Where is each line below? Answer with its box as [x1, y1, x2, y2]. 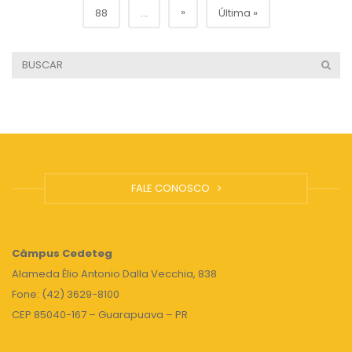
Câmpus [12, 246, 60, 261]
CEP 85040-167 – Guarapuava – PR [12, 307, 188, 322]
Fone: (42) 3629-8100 [12, 287, 119, 302]
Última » [218, 5, 258, 20]
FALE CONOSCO [130, 181, 214, 196]
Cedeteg [60, 246, 112, 261]
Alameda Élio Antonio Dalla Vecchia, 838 [12, 266, 217, 281]
